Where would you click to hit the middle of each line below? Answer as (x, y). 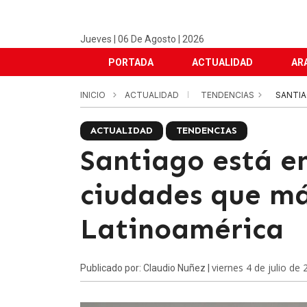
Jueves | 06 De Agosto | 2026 (142, 39)
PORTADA (131, 62)
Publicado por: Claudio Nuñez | (146, 268)
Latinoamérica (182, 229)
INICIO (93, 95)
